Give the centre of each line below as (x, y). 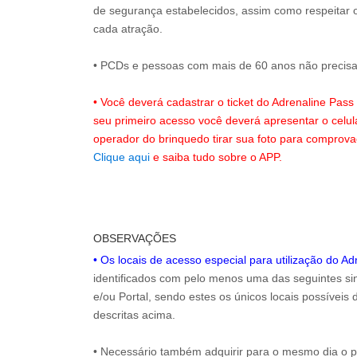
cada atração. (128, 29)
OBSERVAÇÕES (135, 239)
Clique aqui (122, 157)
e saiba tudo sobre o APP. (218, 157)
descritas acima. (134, 315)
